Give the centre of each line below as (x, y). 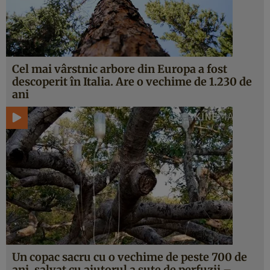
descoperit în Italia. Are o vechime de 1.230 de (132, 82)
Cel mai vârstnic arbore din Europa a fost (120, 69)
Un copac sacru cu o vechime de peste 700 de (130, 257)
